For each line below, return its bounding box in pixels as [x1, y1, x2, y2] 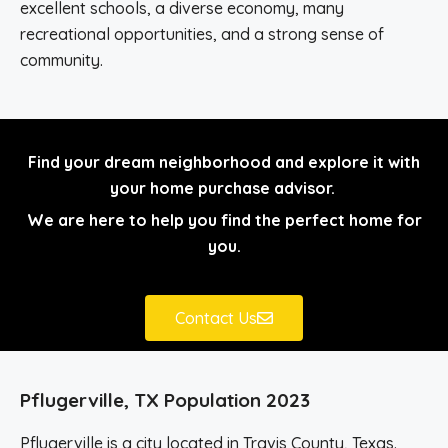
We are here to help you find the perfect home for [26, 210, 422, 230]
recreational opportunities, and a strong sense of [20, 24, 384, 44]
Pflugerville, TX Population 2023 [20, 388, 310, 412]
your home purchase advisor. [109, 178, 339, 198]
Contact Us [175, 308, 257, 328]
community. [20, 50, 103, 70]
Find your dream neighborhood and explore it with [28, 152, 420, 172]
